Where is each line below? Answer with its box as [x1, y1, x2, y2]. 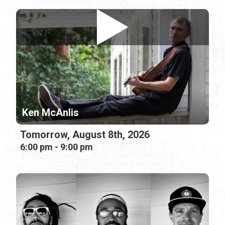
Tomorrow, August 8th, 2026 [20, 128, 150, 141]
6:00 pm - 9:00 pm [20, 141, 93, 152]
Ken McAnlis [22, 106, 79, 119]
